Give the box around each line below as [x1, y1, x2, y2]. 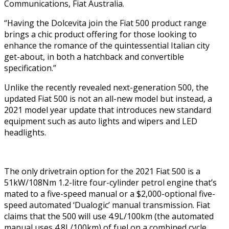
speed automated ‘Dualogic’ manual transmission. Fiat [4, 199, 210, 211]
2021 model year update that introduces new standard [4, 104, 211, 116]
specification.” [4, 62, 56, 74]
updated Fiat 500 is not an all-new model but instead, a [4, 93, 212, 105]
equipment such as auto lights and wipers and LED [4, 116, 197, 127]
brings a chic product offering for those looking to [4, 29, 197, 40]
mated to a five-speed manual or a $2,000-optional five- [4, 188, 215, 200]
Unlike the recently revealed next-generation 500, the [4, 82, 209, 94]
